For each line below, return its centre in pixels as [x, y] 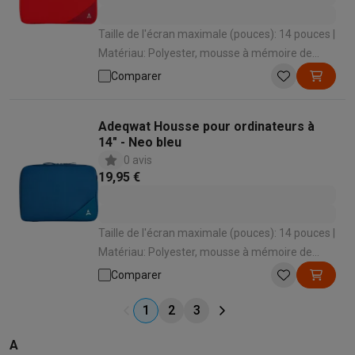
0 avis [138, 160]
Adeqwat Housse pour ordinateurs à [206, 126]
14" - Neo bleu [140, 142]
